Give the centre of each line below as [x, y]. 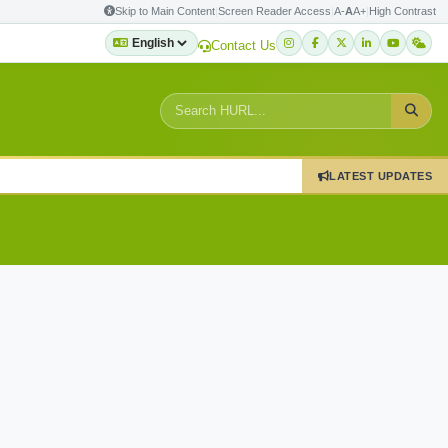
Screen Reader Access [274, 11]
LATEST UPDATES [380, 175]
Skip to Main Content [165, 11]
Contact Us [243, 45]
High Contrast [402, 11]
